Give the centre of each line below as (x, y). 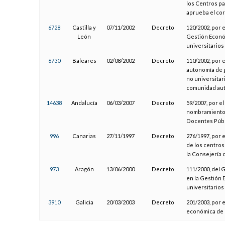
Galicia (84, 202)
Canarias (84, 136)
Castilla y (84, 27)
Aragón (84, 169)
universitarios (205, 45)
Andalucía (84, 102)
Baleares (84, 60)
